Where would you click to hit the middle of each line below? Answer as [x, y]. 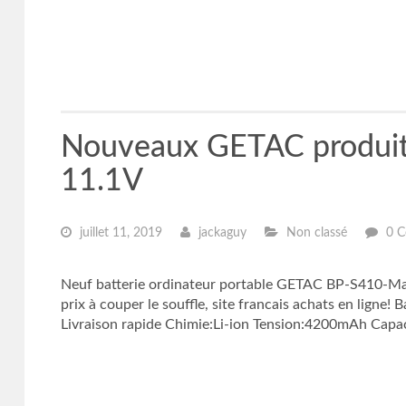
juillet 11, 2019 [119, 233]
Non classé [314, 233]
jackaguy [220, 233]
